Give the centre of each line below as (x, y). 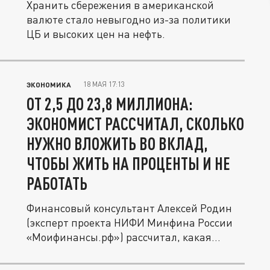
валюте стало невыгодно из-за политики (129, 19)
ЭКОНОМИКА (49, 84)
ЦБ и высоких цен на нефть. (96, 34)
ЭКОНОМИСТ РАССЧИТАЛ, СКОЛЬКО (135, 124)
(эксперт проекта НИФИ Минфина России (130, 222)
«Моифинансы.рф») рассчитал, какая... (124, 237)
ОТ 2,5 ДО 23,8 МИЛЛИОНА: (110, 104)
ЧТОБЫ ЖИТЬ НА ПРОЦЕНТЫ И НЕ (128, 163)
